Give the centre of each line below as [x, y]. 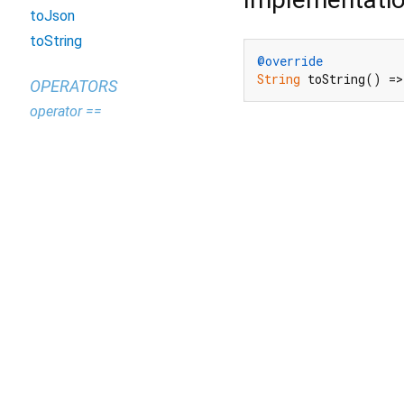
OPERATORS [73, 86]
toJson [52, 16]
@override [290, 61]
